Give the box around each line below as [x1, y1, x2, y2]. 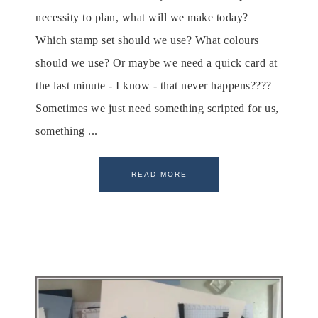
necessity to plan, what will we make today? [35, 11, 248, 24]
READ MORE [131, 170, 187, 179]
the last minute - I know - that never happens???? [35, 79, 272, 92]
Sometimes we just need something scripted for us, [35, 102, 279, 115]
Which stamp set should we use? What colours [35, 34, 259, 47]
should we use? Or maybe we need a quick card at [35, 57, 278, 70]
